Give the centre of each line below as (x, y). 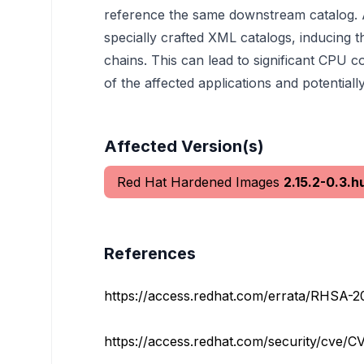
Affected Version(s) (184, 146)
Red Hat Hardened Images (198, 182)
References (150, 253)
